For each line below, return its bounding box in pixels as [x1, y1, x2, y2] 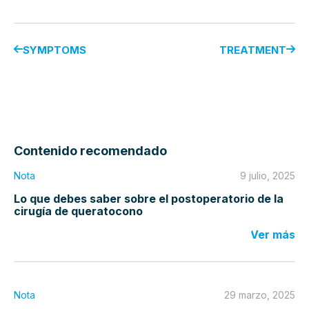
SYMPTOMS [23, 43, 86, 57]
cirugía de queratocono [14, 203, 143, 218]
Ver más [250, 227, 295, 241]
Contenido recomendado [14, 143, 167, 158]
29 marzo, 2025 [224, 288, 295, 301]
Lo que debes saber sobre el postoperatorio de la [14, 191, 283, 206]
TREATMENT [219, 43, 286, 57]
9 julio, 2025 [240, 169, 295, 181]
